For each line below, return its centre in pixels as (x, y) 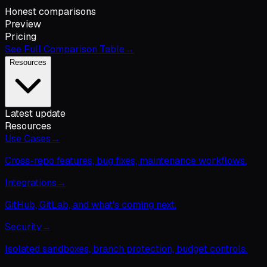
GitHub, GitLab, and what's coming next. (91, 205)
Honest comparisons (50, 12)
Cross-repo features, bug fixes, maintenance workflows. (126, 161)
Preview (23, 24)
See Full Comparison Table (65, 49)
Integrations (31, 183)
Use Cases (28, 139)
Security (23, 227)
